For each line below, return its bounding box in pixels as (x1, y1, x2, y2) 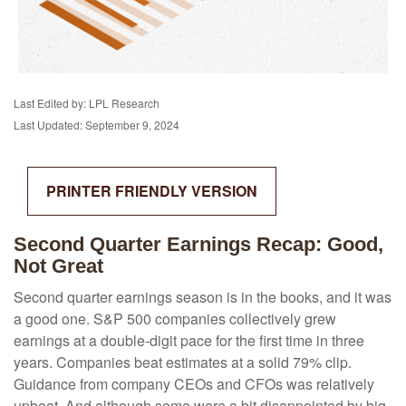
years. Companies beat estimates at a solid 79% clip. (14, 352, 352, 373)
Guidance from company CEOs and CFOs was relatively (14, 373, 374, 395)
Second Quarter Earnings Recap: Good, (14, 233, 383, 256)
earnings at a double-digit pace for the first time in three (14, 330, 364, 352)
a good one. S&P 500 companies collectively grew (14, 308, 336, 330)
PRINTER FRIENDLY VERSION (46, 180, 257, 202)
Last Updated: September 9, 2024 (14, 117, 179, 133)
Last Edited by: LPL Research (14, 95, 159, 111)
